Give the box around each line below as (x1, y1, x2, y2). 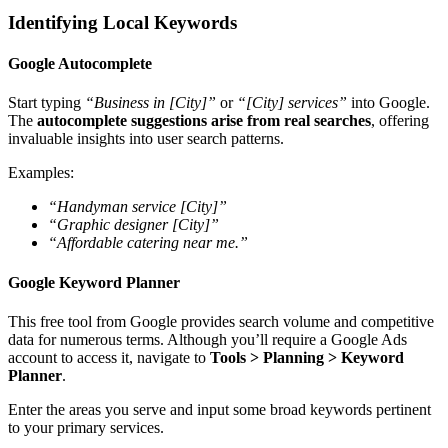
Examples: (8, 164, 74, 182)
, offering (371, 112, 429, 130)
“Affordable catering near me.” (48, 234, 248, 252)
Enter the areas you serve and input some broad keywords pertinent (8, 400, 431, 418)
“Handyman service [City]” (48, 198, 227, 216)
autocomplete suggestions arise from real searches (37, 112, 371, 130)
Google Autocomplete (8, 54, 152, 72)
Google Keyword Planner (8, 273, 180, 291)
